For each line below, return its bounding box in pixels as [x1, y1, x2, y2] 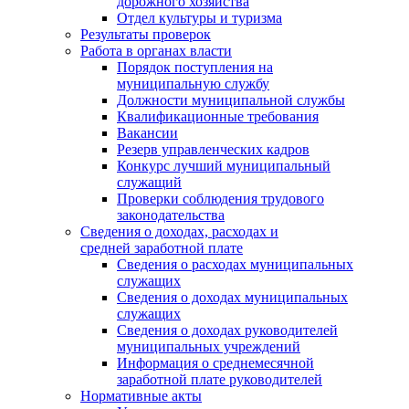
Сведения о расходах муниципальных [117, 257, 353, 272]
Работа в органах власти [80, 43, 232, 58]
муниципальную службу [117, 76, 269, 91]
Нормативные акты [80, 388, 202, 404]
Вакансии [117, 125, 178, 141]
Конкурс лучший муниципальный [117, 158, 330, 173]
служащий [117, 174, 182, 190]
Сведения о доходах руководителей [117, 322, 338, 338]
